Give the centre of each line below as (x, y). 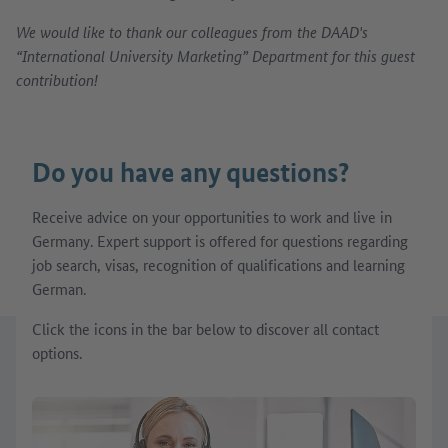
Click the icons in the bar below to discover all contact (205, 328)
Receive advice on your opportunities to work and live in (212, 216)
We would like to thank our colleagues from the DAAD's (192, 31)
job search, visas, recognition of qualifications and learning (218, 264)
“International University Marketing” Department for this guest (215, 55)
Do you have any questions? (191, 172)
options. (57, 352)
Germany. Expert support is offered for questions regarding (220, 240)
